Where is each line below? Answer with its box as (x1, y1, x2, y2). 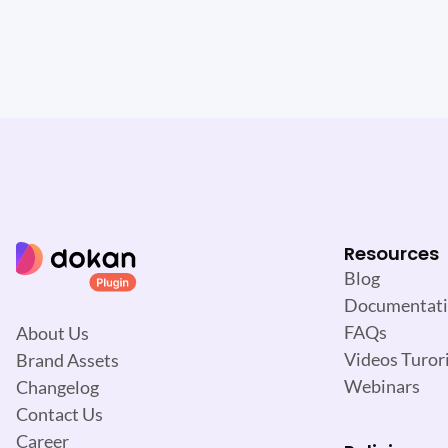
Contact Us (16, 402, 103, 425)
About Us (16, 321, 89, 344)
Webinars (344, 375, 420, 398)
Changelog (16, 375, 99, 398)
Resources (344, 241, 439, 267)
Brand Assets (16, 348, 119, 371)
